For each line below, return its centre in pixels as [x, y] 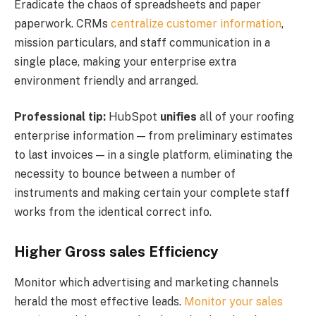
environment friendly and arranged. [106, 80]
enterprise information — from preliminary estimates [153, 136]
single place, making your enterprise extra [125, 61]
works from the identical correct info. [113, 212]
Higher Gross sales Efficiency [116, 251]
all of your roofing [245, 117]
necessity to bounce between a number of [125, 174]
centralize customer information [196, 23]
